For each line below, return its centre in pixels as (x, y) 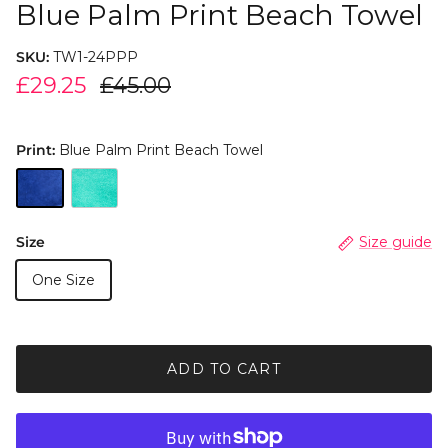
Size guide (395, 242)
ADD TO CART (224, 369)
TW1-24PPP (95, 57)
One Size (63, 280)
